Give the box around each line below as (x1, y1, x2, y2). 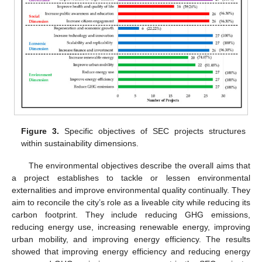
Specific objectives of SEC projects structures (59, 126, 246, 136)
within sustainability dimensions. (21, 138, 139, 148)
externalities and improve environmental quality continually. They (12, 185, 250, 195)
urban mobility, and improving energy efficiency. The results (12, 234, 250, 244)
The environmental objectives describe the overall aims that (28, 160, 250, 170)
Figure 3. (21, 126, 60, 136)
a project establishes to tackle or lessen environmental (12, 173, 250, 182)
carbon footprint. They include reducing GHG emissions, (12, 209, 250, 219)
